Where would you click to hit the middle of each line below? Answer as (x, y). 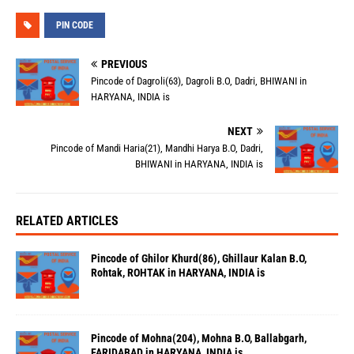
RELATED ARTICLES (67, 221)
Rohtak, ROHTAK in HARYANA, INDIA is (178, 273)
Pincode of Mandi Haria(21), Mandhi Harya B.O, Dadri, (157, 149)
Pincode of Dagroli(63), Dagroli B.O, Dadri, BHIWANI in (199, 81)
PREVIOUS (124, 64)
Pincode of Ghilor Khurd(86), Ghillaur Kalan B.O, (199, 259)
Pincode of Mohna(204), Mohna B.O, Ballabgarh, (199, 339)
